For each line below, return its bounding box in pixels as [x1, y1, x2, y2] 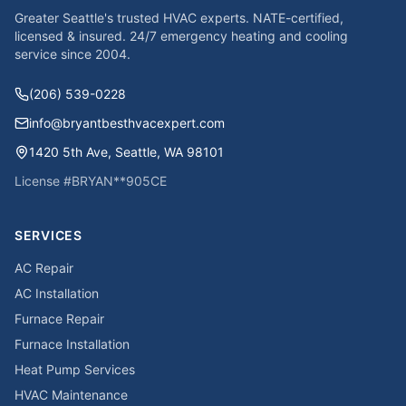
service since [14, 46, 95, 62]
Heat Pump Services [14, 362, 135, 377]
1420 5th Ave [29, 144, 108, 159]
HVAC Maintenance [14, 387, 128, 402]
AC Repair [14, 260, 73, 275]
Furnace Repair [14, 311, 104, 326]
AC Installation [14, 285, 99, 301]
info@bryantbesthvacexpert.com [29, 115, 225, 130]
